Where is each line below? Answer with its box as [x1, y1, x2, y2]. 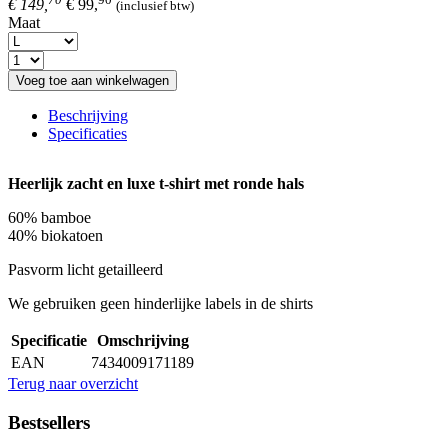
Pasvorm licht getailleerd [8, 261, 163, 279]
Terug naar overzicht [8, 375, 138, 393]
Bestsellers [8, 411, 90, 433]
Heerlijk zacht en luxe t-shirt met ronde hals [8, 175, 304, 193]
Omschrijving [96, 332, 189, 350]
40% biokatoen [8, 227, 103, 245]
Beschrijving [48, 107, 128, 125]
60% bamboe [8, 209, 91, 227]
